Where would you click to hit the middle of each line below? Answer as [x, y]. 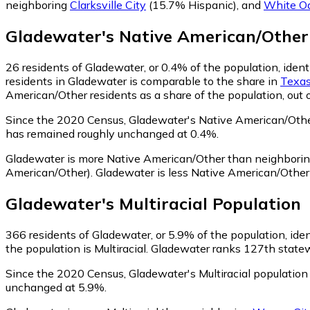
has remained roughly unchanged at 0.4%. [112, 133]
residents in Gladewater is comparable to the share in [143, 81]
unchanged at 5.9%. [56, 287]
